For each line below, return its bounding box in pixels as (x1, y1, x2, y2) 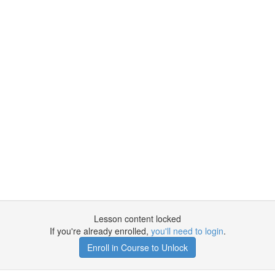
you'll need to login (150, 225, 223, 237)
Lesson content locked (94, 212, 181, 225)
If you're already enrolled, (49, 225, 151, 237)
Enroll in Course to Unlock (87, 241, 188, 254)
